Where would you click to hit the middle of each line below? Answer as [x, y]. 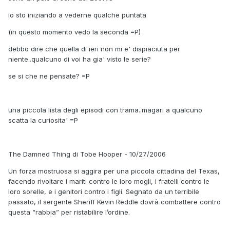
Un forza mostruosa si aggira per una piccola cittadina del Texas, [114, 171]
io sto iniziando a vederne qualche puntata [77, 15]
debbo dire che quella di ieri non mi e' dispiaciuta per [94, 49]
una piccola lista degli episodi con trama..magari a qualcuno [105, 110]
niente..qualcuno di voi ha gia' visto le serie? [80, 59]
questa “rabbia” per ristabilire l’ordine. [69, 212]
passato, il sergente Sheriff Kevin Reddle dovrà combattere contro [114, 202]
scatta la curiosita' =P [43, 120]
